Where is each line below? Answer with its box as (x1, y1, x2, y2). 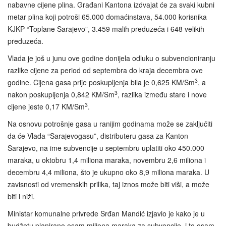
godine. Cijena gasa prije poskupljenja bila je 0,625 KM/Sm (8, 77, 195, 88)
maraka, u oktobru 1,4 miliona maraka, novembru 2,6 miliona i (8, 155, 206, 165)
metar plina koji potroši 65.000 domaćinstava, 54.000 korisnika (8, 12, 207, 22)
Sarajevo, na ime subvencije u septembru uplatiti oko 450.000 (8, 143, 204, 153)
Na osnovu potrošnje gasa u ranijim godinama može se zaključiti (8, 119, 212, 129)
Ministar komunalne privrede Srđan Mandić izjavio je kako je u (8, 208, 205, 219)
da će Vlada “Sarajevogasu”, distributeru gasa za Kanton (8, 131, 188, 141)
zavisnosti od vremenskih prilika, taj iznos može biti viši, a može (8, 179, 209, 190)
